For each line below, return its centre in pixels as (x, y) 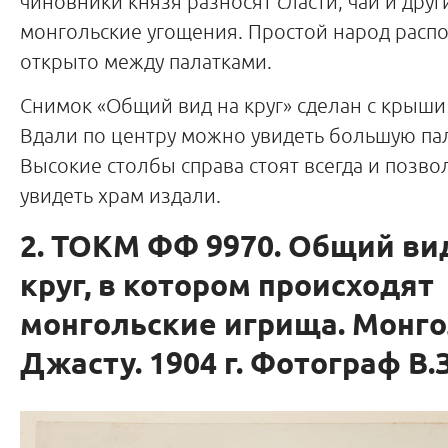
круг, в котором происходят (227, 287)
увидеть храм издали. (120, 195)
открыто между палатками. (146, 61)
